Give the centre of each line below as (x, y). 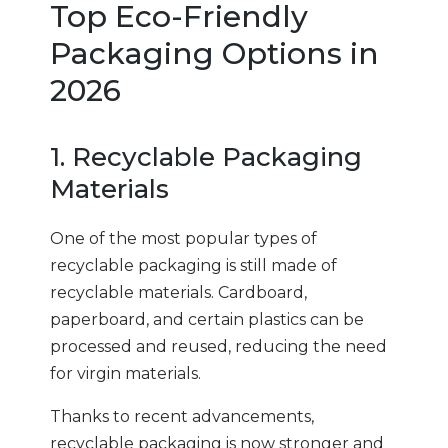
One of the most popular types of (183, 238)
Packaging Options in (214, 53)
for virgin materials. (125, 373)
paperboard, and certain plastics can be (207, 319)
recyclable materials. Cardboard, (178, 292)
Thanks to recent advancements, (182, 416)
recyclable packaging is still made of (193, 265)
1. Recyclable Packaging (206, 157)
